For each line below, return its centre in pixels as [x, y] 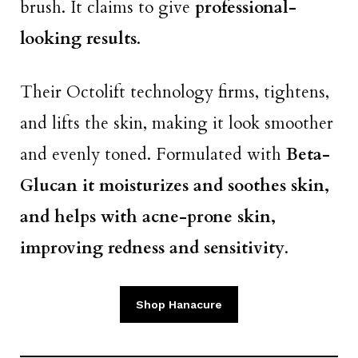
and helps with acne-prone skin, [148, 217]
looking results [78, 39]
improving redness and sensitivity [152, 248]
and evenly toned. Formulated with [153, 154]
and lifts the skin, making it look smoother [177, 123]
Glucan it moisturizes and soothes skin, [175, 185]
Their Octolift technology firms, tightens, [175, 92]
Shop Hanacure [179, 305]
